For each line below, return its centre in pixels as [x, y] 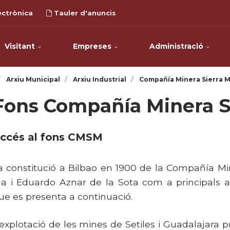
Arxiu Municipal [33, 79]
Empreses [93, 46]
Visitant [21, 46]
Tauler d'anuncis [84, 13]
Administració [177, 46]
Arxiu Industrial [100, 79]
